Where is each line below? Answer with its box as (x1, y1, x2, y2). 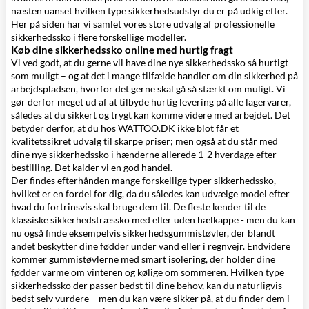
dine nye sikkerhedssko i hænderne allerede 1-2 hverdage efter (11, 148, 277, 160)
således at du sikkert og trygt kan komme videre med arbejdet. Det (11, 109, 290, 121)
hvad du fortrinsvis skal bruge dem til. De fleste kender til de (11, 201, 266, 212)
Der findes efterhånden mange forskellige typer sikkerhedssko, (11, 175, 276, 186)
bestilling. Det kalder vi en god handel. (11, 161, 172, 173)
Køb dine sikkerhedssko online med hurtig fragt (11, 43, 233, 56)
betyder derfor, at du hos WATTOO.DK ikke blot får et (11, 122, 239, 134)
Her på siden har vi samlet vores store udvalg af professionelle (11, 18, 275, 30)
